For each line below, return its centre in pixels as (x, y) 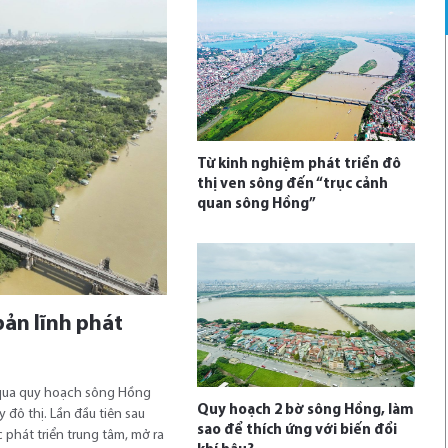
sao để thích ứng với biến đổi (296, 430)
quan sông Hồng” (256, 204)
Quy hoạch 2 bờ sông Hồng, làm (305, 410)
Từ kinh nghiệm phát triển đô (298, 164)
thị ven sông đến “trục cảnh (292, 184)
